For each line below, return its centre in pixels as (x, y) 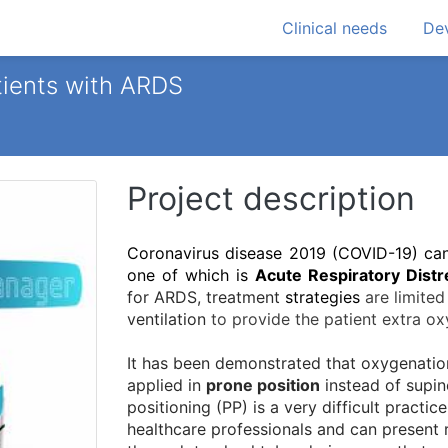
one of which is (191, 275)
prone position (263, 385)
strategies (323, 297)
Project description (271, 199)
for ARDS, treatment (206, 297)
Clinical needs (334, 28)
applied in (166, 385)
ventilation (166, 319)
